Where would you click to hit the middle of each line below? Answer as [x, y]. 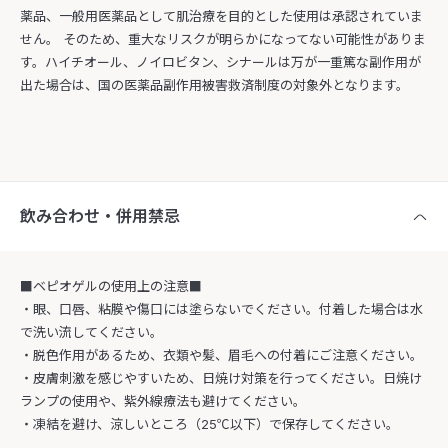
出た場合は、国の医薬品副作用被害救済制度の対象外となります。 [214, 85]
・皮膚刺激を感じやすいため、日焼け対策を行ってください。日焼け [221, 378]
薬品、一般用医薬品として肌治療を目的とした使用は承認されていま [221, 16]
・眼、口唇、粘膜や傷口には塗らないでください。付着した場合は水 [221, 309]
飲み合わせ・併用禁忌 [100, 216]
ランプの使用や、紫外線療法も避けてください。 [163, 401]
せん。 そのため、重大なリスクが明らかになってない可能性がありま [223, 39]
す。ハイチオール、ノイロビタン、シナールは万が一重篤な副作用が [220, 62]
